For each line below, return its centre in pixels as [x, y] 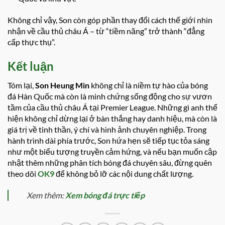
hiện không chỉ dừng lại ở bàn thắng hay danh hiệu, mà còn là [112, 119]
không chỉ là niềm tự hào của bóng [149, 85]
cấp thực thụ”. [31, 42]
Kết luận [31, 66]
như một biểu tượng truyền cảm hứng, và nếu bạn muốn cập [112, 152]
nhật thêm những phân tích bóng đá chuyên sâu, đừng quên [110, 163]
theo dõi [23, 174]
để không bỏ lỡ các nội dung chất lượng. [124, 174]
